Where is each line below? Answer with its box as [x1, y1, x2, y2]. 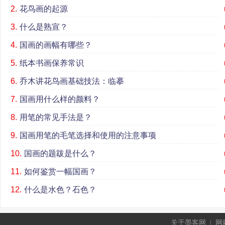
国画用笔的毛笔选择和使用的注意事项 [20, 131, 156, 140]
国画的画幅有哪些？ [20, 41, 92, 49]
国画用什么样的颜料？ [20, 95, 100, 103]
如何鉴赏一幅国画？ [24, 167, 96, 176]
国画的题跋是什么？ [24, 149, 96, 158]
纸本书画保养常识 [20, 59, 84, 67]
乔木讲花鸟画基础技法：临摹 [20, 77, 124, 85]
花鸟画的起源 [20, 5, 68, 13]
